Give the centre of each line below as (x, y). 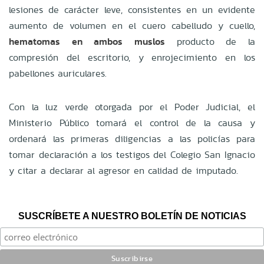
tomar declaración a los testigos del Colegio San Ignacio (132, 154)
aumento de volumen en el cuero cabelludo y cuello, (132, 25)
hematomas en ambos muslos (87, 41)
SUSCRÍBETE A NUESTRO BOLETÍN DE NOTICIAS (132, 216)
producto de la (210, 41)
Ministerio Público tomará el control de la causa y (132, 123)
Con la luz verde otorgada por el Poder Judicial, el (132, 107)
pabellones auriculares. (58, 73)
